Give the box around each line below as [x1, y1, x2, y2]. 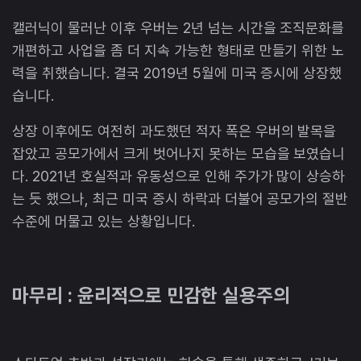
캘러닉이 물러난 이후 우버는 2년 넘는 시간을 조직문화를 [12, 19, 345, 36]
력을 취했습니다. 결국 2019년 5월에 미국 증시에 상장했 [12, 64, 342, 81]
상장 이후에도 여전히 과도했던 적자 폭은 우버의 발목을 [12, 122, 337, 139]
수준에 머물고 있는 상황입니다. [12, 212, 195, 230]
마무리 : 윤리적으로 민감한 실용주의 [12, 283, 290, 307]
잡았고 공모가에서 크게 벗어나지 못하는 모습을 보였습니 [12, 144, 346, 162]
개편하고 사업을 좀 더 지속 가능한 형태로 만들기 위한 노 [12, 41, 345, 59]
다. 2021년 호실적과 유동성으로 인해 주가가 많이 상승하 [12, 167, 346, 185]
